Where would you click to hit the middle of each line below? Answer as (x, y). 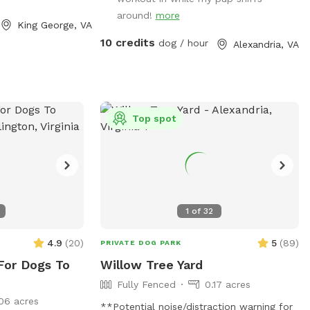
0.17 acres (227, 284)
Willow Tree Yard (151, 264)
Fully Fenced (146, 284)
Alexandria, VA (266, 44)
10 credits (127, 42)
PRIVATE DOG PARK (140, 242)
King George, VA (55, 25)
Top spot (154, 118)
